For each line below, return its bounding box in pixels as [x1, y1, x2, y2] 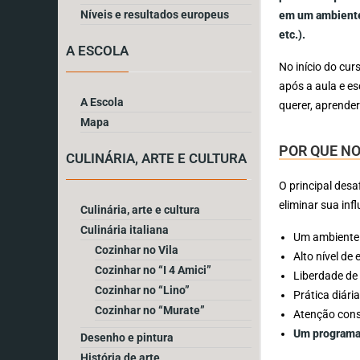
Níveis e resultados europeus [80, 7, 229, 21]
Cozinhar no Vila [95, 243, 178, 256]
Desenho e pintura [80, 330, 174, 344]
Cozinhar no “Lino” [95, 283, 190, 297]
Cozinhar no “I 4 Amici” [95, 263, 211, 276]
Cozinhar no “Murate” [95, 303, 205, 317]
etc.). [279, 27, 306, 41]
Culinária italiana [80, 223, 169, 236]
